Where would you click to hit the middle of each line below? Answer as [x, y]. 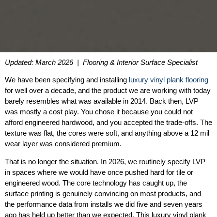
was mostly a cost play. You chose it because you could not [99, 112]
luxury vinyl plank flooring [169, 80]
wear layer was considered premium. [63, 144]
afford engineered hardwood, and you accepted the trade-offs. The [108, 123]
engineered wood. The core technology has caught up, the [96, 183]
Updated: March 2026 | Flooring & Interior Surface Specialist [101, 62]
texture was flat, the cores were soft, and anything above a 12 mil [107, 133]
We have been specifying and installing [67, 80]
